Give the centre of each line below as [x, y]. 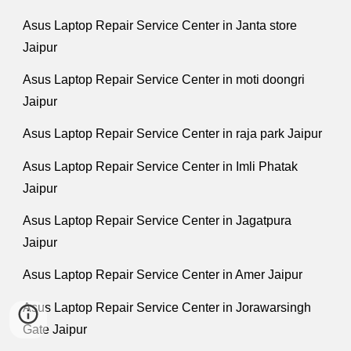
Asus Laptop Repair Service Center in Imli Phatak [161, 166]
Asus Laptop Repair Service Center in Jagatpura [157, 220]
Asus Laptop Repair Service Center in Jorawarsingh [167, 307]
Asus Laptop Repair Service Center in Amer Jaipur [163, 275]
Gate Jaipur [55, 329]
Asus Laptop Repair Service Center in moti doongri [164, 79]
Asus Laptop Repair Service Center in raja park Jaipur [173, 134]
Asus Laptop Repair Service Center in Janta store [160, 25]
